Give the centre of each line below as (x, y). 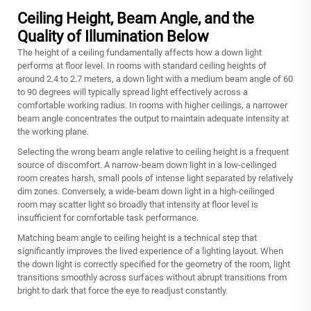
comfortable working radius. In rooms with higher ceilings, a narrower (152, 105)
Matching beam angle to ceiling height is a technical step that (137, 237)
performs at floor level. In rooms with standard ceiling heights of (142, 65)
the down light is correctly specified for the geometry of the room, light (154, 264)
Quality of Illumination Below (113, 36)
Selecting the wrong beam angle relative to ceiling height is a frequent (153, 151)
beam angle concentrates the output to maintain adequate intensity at (153, 118)
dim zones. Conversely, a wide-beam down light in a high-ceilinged (146, 191)
